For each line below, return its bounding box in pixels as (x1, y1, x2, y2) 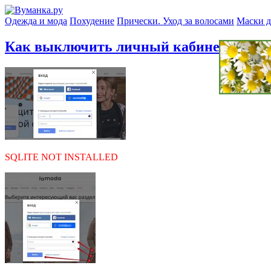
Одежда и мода (5, 16, 67, 26)
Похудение (70, 16, 114, 26)
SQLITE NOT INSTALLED (5, 151, 118, 162)
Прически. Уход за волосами (117, 16, 234, 26)
